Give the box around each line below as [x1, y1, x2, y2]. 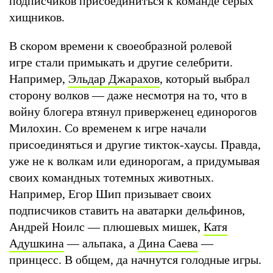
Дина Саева [138, 236, 198, 250]
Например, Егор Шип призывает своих [9, 186, 211, 200]
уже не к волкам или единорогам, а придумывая [9, 154, 260, 168]
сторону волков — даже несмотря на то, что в [9, 88, 247, 102]
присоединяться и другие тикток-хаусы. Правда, [9, 137, 261, 151]
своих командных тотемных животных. [9, 170, 214, 184]
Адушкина [9, 236, 64, 250]
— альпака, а [64, 236, 138, 250]
